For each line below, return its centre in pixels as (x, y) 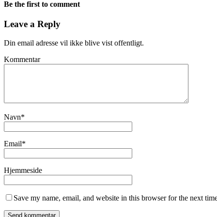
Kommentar (22, 59)
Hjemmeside (23, 170)
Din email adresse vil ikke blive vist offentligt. (74, 43)
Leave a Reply (32, 24)
